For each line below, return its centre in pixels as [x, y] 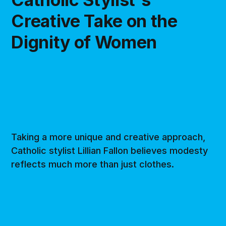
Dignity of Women [84, 42]
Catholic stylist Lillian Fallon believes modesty [110, 150]
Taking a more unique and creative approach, [108, 137]
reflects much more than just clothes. [93, 164]
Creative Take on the [94, 21]
